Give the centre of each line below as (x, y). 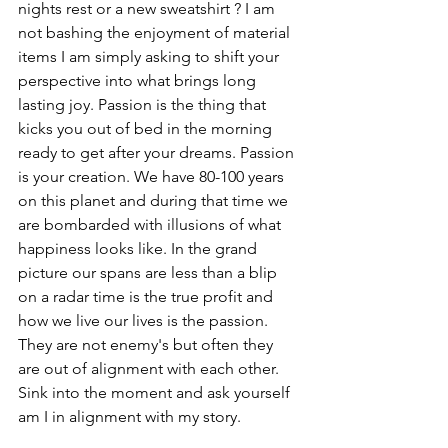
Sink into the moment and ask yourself (156, 392)
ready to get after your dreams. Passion (158, 152)
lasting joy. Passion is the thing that (144, 104)
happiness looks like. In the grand (139, 248)
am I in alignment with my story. (129, 416)
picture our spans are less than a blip (149, 272)
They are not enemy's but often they (147, 344)
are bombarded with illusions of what (151, 224)
